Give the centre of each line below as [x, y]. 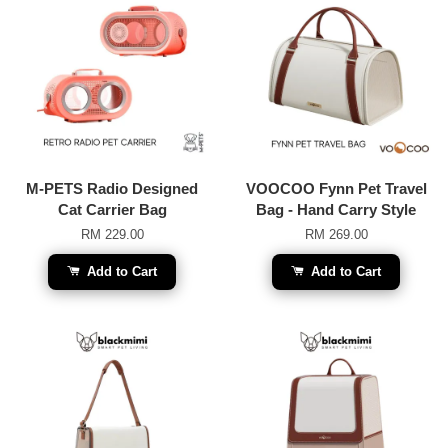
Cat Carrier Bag [112, 209]
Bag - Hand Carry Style [336, 209]
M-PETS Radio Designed [112, 188]
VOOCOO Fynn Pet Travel [336, 188]
